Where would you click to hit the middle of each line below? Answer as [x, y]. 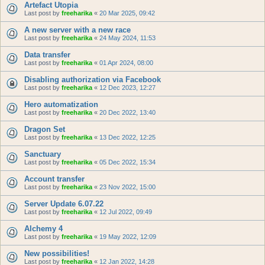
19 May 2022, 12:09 [128, 237]
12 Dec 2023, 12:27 [127, 88]
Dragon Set [45, 129]
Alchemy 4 [43, 229]
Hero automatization [61, 104]
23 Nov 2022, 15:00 [127, 187]
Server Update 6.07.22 [64, 204]
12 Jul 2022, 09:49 [126, 212]
